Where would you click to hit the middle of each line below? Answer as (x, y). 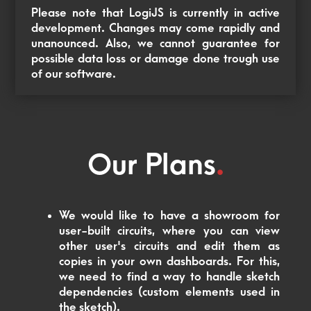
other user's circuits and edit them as (169, 247)
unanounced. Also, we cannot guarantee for (155, 44)
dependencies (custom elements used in (169, 293)
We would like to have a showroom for (169, 216)
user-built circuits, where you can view (169, 232)
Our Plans (151, 166)
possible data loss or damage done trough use (155, 59)
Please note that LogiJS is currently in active (155, 14)
